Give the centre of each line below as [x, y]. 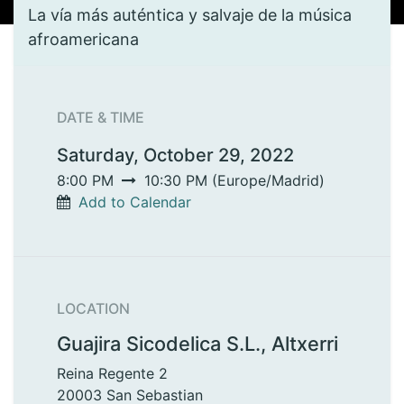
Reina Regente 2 [112, 373]
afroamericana [83, 39]
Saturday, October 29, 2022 [175, 155]
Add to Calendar [135, 202]
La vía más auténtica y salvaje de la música [190, 15]
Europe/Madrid [268, 180]
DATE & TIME [101, 117]
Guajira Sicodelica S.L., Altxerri [197, 344]
